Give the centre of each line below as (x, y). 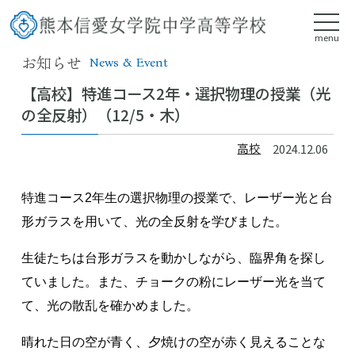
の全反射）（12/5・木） (105, 115)
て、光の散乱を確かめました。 (110, 305)
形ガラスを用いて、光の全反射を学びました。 (154, 221)
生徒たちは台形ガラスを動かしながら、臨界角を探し (173, 257)
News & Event (128, 63)
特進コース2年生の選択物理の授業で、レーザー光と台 (177, 197)
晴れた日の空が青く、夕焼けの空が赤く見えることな (173, 341)
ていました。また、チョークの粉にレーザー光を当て (173, 281)
